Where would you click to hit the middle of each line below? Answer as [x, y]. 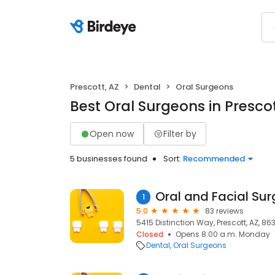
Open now [112, 134]
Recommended [214, 159]
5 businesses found [109, 159]
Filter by [180, 134]
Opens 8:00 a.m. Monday [223, 234]
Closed [150, 234]
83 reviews [224, 211]
